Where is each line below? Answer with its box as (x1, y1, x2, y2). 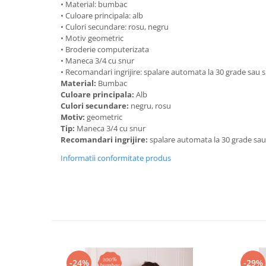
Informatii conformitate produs (61, 153, 171, 163)
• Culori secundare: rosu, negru (61, 21, 169, 32)
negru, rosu (131, 100, 173, 111)
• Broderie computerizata (61, 44, 149, 55)
